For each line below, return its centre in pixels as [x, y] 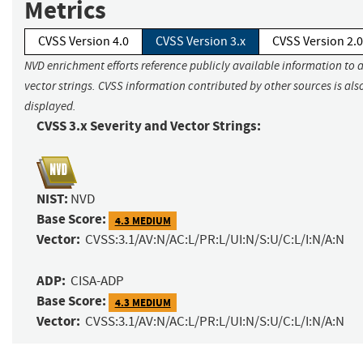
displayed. [50, 107]
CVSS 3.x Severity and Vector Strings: [149, 126]
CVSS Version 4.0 [83, 42]
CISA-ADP [97, 281]
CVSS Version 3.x [201, 42]
